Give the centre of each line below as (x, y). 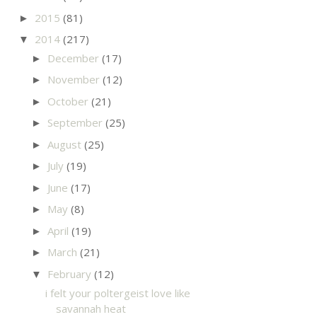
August (66, 144)
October (69, 101)
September (76, 123)
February (71, 273)
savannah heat (91, 308)
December (75, 58)
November (75, 80)
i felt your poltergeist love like (117, 293)
